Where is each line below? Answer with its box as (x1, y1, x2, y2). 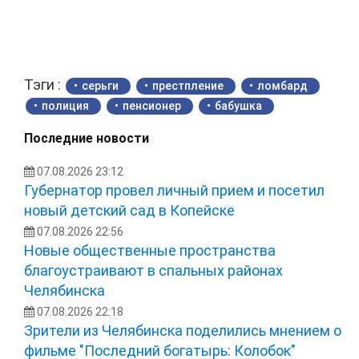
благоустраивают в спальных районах (24, 261, 283, 279)
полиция (42, 99, 89, 112)
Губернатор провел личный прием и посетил (24, 181, 325, 199)
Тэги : (24, 75, 64, 93)
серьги (82, 79, 119, 92)
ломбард (257, 79, 308, 92)
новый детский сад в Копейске (24, 201, 235, 219)
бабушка (215, 99, 262, 112)
